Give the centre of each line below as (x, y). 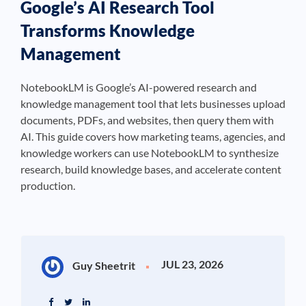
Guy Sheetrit (103, 266)
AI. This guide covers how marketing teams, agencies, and (153, 137)
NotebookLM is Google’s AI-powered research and (139, 87)
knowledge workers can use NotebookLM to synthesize (150, 153)
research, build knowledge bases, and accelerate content (151, 169)
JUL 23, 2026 (192, 264)
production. (48, 186)
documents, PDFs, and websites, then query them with (147, 120)
